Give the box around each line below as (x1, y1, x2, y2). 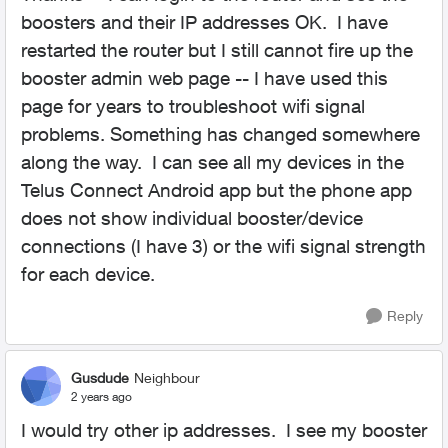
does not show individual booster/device (21, 207, 363, 229)
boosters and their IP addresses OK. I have (21, 11, 388, 33)
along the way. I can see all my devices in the (21, 151, 404, 173)
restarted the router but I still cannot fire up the (21, 39, 413, 61)
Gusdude (71, 368, 129, 386)
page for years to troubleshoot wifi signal (21, 95, 365, 117)
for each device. (21, 263, 155, 285)
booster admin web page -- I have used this (21, 67, 388, 89)
